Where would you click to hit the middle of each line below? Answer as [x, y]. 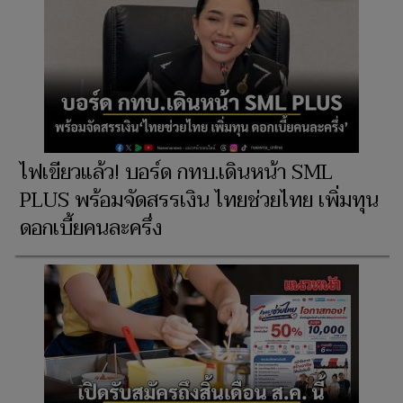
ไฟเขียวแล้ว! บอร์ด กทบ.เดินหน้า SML [176, 173]
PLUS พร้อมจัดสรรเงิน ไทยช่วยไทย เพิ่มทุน [199, 201]
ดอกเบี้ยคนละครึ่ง [91, 229]
